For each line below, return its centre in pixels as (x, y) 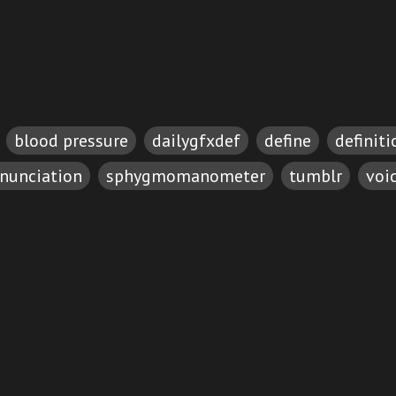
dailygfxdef (196, 141)
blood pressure (71, 141)
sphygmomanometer (186, 176)
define (288, 141)
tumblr (316, 176)
